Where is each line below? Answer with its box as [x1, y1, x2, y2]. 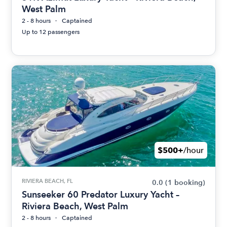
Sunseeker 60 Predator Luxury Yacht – [22, 189, 180, 200]
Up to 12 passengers [22, 28, 80, 35]
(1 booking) [165, 178, 205, 187]
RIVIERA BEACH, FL [22, 177, 73, 184]
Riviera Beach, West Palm [22, 201, 129, 211]
